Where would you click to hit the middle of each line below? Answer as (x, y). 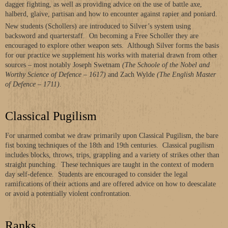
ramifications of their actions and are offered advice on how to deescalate (110, 184)
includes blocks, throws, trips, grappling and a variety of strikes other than (112, 155)
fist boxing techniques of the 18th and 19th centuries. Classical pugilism (110, 145)
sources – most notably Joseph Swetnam (64, 65)
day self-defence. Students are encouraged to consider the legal (96, 174)
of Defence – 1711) (32, 84)
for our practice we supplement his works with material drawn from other (111, 55)
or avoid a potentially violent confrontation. (68, 194)
